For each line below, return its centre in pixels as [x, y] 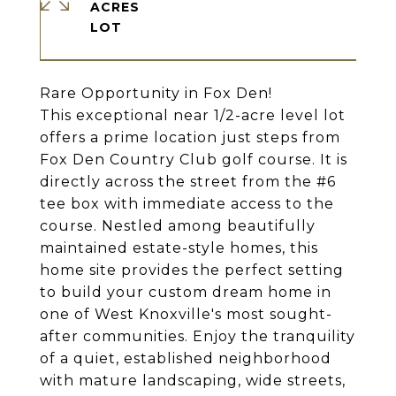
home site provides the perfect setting [192, 270]
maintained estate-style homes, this [179, 248]
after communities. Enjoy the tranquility [198, 336]
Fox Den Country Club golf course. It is [194, 160]
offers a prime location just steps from [190, 137]
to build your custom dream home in [186, 292]
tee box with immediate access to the [187, 204]
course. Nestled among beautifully [178, 226]
